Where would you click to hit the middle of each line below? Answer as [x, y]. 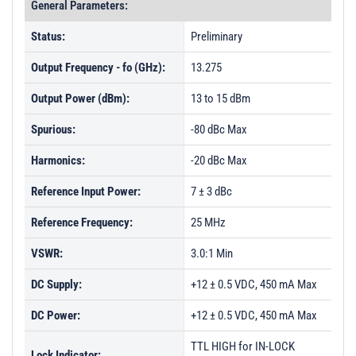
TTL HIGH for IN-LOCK [243, 346]
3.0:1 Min [212, 253]
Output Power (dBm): [80, 99]
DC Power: [56, 315]
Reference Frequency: [82, 222]
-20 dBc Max [219, 161]
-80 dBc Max [219, 130]
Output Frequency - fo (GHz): [98, 68]
